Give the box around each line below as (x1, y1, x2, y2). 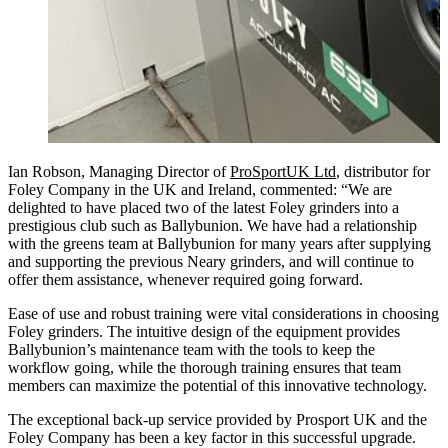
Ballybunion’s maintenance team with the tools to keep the (8, 340, 375, 358)
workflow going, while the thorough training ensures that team (8, 358, 401, 376)
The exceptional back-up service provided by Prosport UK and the (8, 410, 427, 428)
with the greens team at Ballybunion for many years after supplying (8, 234, 431, 252)
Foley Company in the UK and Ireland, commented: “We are (8, 180, 392, 198)
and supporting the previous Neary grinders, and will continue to (8, 252, 414, 270)
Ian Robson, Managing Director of (8, 162, 230, 180)
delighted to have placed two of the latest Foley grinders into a (8, 198, 399, 216)
